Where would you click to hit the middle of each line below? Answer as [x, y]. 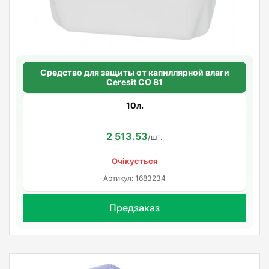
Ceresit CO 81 [134, 82]
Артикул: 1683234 [134, 178]
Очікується [134, 161]
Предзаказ [134, 207]
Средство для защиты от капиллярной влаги [134, 72]
